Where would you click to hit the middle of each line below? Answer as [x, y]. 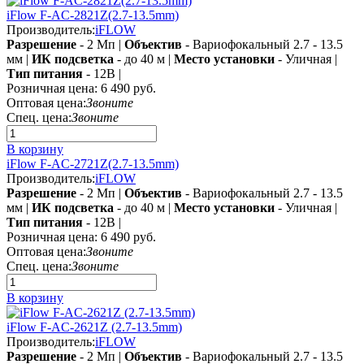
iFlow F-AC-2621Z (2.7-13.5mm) [94, 327]
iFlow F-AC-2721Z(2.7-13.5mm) [93, 163]
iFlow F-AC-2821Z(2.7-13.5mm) [93, 15]
